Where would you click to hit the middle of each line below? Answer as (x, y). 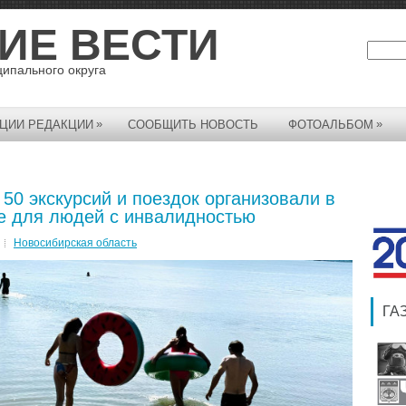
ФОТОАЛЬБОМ (331, 125)
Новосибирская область (75, 243)
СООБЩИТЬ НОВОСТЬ (193, 125)
